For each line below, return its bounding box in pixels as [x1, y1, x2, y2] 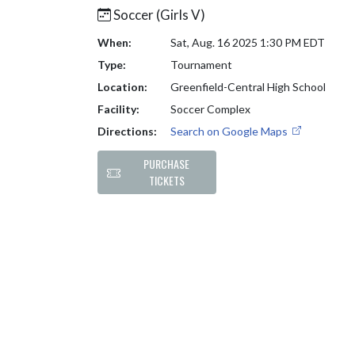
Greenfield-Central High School [170, 80, 326, 94]
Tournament [170, 58, 232, 71]
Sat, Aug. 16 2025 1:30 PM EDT [170, 36, 325, 49]
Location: [97, 80, 147, 94]
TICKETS [148, 172, 185, 189]
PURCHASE [143, 155, 189, 173]
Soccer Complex [170, 102, 250, 116]
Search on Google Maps [170, 124, 290, 138]
